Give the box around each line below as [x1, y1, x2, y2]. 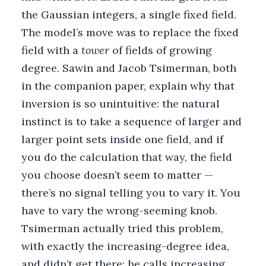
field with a [21, 43, 81, 57]
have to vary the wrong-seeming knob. [21, 203, 217, 217]
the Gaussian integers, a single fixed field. [21, 7, 236, 21]
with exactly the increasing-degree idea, [21, 239, 229, 253]
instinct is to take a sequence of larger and [21, 114, 242, 128]
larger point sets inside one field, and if [21, 132, 223, 146]
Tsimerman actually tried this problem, [21, 221, 223, 235]
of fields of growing [109, 43, 212, 57]
